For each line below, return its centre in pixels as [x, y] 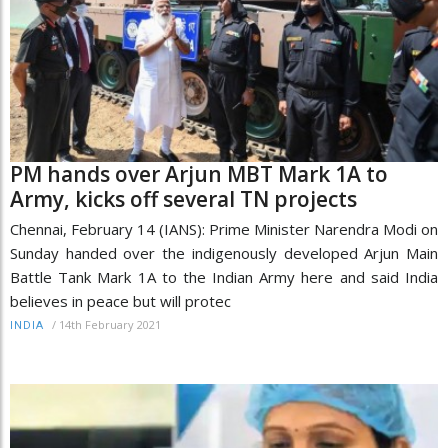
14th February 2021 [110, 324]
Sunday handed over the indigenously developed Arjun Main [224, 253]
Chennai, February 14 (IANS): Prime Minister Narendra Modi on [224, 229]
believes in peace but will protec [120, 301]
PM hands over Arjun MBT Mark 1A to [199, 174]
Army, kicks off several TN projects [183, 199]
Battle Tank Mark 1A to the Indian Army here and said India [224, 277]
